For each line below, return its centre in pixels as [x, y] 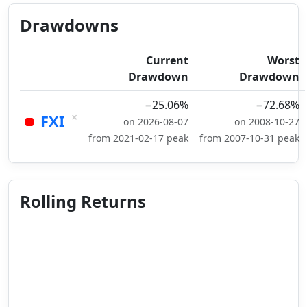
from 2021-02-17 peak [138, 138]
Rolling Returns [83, 201]
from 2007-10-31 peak [249, 138]
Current [167, 60]
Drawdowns [69, 25]
